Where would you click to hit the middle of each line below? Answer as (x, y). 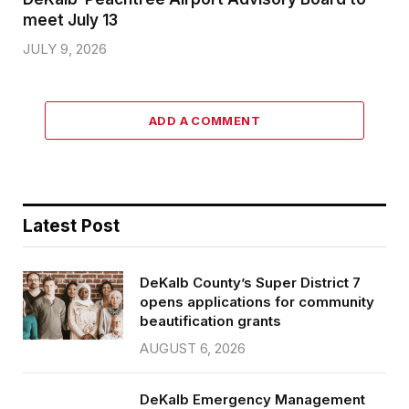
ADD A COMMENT (204, 120)
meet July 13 (70, 20)
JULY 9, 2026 (65, 48)
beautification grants (210, 320)
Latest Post (71, 225)
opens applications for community (257, 301)
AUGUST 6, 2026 (193, 348)
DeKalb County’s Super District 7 (250, 282)
